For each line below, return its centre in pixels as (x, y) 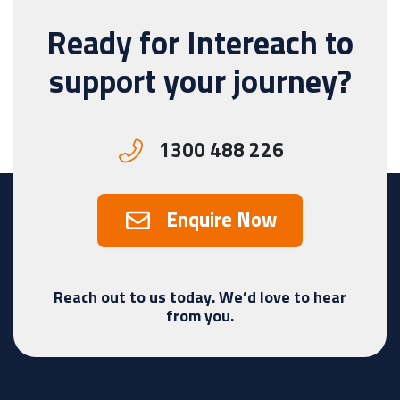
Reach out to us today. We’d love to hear (200, 296)
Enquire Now (222, 220)
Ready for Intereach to (200, 42)
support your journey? (200, 80)
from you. (200, 315)
